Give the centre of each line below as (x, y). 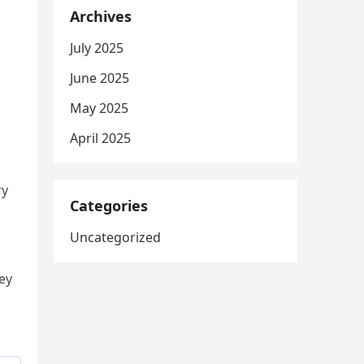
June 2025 (100, 78)
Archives (101, 16)
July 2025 (97, 48)
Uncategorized (115, 237)
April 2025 (100, 138)
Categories (109, 206)
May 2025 (99, 108)
